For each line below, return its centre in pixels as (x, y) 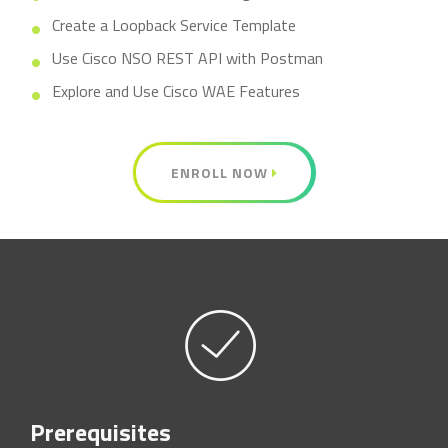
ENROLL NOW (221, 172)
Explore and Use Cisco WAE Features (176, 91)
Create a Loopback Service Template (174, 25)
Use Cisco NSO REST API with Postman (187, 58)
